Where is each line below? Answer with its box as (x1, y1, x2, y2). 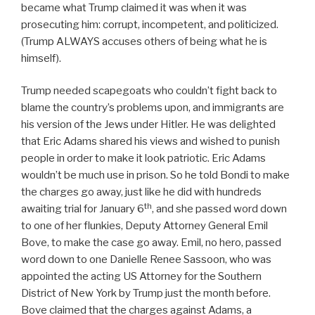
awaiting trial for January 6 (21, 202, 144, 216)
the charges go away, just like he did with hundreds (21, 186, 262, 199)
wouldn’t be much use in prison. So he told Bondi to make (21, 169, 290, 182)
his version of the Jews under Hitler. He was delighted (21, 118, 276, 131)
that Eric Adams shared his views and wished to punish (21, 135, 280, 148)
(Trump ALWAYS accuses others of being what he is (21, 34, 267, 48)
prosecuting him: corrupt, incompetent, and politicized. (21, 18, 278, 31)
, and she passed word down (152, 202, 287, 216)
